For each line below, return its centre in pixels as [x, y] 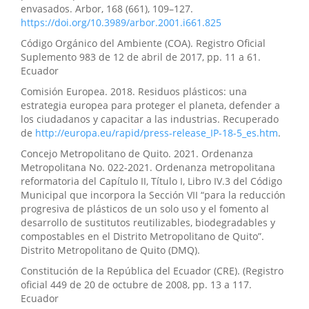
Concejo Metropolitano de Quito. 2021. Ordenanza [137, 154]
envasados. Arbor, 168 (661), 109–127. [107, 9]
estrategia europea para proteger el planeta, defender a [150, 106]
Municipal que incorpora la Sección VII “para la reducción [153, 195]
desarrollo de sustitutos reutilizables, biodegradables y [148, 223]
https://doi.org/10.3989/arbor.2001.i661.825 [121, 23]
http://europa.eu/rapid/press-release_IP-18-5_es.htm [157, 133]
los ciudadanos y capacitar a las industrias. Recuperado [150, 119]
